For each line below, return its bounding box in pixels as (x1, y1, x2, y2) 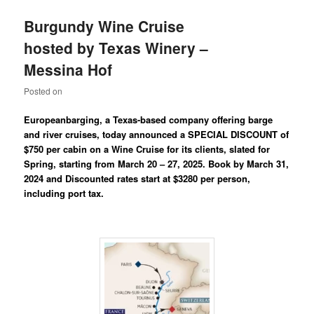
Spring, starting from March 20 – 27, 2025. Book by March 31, (24, 157, 289, 171)
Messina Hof (24, 58, 113, 80)
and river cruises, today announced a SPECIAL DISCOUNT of (24, 128, 289, 142)
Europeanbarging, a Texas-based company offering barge (24, 113, 273, 127)
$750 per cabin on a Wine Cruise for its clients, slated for (24, 142, 271, 156)
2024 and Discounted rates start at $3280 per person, (24, 172, 251, 186)
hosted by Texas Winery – (24, 36, 209, 58)
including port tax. (24, 186, 104, 200)
